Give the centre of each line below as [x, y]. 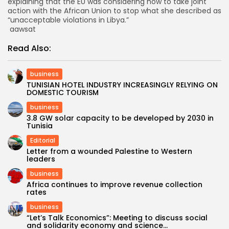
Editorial [43, 140]
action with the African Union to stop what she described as [114, 10]
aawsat [22, 29]
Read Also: [29, 48]
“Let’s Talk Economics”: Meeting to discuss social [117, 217]
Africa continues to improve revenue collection [114, 184]
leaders [41, 159]
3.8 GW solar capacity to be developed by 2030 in [120, 118]
